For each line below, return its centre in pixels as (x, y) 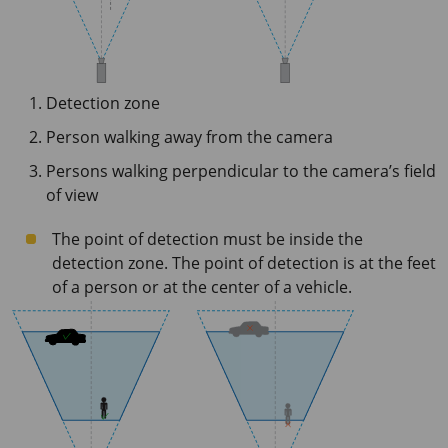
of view (72, 195)
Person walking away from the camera (189, 137)
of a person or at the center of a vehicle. (202, 287)
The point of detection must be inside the (207, 239)
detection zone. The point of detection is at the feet (244, 263)
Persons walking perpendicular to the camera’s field (241, 171)
